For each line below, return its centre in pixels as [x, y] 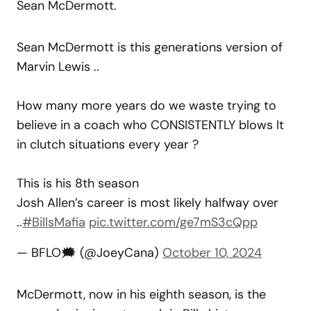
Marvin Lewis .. [58, 66]
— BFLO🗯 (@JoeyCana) [90, 252]
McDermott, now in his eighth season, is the [141, 294]
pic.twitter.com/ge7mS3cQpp [173, 222]
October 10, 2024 [212, 252]
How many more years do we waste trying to [146, 105]
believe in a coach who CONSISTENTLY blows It [150, 125]
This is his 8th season [78, 183]
